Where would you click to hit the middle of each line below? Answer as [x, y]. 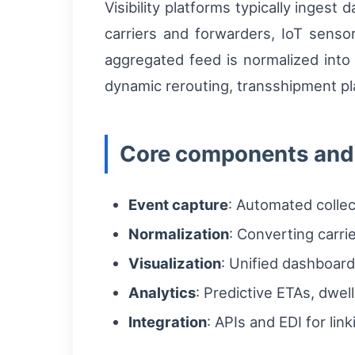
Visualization [175, 263]
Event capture [178, 205]
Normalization [179, 234]
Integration [168, 322]
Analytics [162, 293]
